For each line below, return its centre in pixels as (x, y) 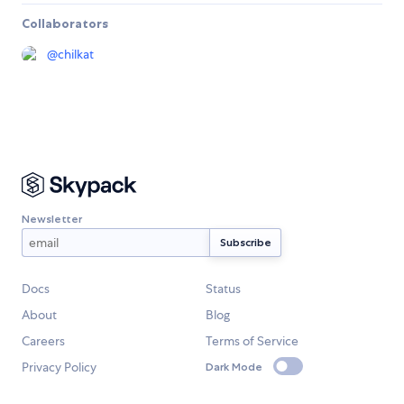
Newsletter (52, 218)
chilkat (76, 55)
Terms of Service (252, 341)
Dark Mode (234, 366)
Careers (43, 341)
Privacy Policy (59, 367)
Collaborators (65, 24)
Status (223, 289)
